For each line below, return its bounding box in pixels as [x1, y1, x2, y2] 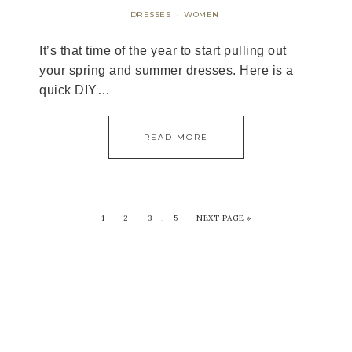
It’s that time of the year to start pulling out [39, 44, 287, 57]
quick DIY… [39, 83, 110, 97]
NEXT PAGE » [196, 213, 251, 223]
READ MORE [144, 132, 208, 142]
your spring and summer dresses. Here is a [39, 64, 294, 77]
